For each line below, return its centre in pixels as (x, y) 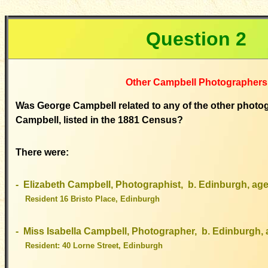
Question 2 (196, 39)
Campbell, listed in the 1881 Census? (100, 120)
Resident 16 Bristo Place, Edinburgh (92, 199)
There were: (42, 152)
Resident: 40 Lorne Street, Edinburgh (94, 246)
